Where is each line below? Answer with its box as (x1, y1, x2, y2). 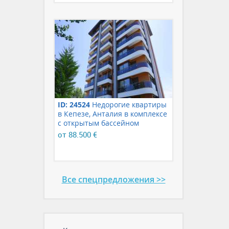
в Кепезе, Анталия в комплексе (58, 109, 167, 119)
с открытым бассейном (58, 118, 139, 128)
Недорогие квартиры (90, 100, 167, 110)
